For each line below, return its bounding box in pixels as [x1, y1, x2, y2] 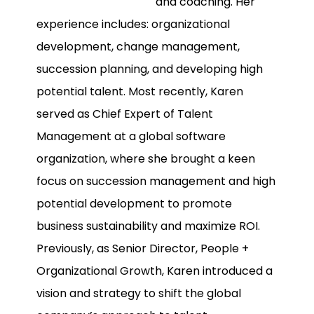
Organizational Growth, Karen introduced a [36, 262, 273, 279]
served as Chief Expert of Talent [36, 105, 213, 122]
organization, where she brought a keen [36, 150, 255, 167]
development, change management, [36, 38, 240, 55]
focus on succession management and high [36, 172, 275, 189]
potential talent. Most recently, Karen [36, 83, 243, 100]
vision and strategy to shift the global [36, 285, 241, 301]
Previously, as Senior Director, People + [36, 240, 249, 257]
